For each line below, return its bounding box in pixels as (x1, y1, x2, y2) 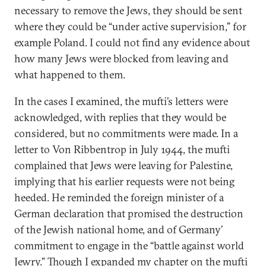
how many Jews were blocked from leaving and (14, 52, 229, 65)
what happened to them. (14, 68, 125, 81)
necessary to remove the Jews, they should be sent (14, 4, 242, 17)
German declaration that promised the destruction (14, 207, 243, 220)
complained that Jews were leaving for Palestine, (14, 159, 233, 172)
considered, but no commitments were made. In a (14, 126, 238, 140)
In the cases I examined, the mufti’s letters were (14, 94, 228, 108)
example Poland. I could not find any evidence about (14, 36, 250, 49)
